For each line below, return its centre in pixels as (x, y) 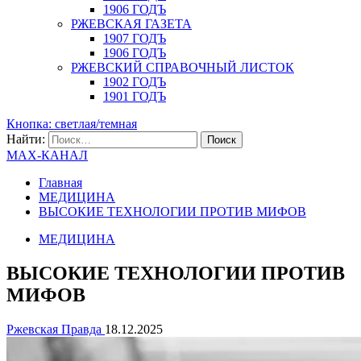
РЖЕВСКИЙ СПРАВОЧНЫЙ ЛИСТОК (183, 67)
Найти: (26, 139)
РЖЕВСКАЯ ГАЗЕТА (131, 24)
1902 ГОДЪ (135, 82)
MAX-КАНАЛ (47, 155)
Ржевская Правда (56, 329)
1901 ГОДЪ (135, 96)
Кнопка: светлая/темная (72, 124)
